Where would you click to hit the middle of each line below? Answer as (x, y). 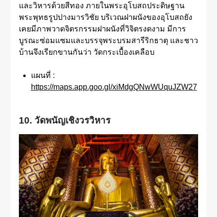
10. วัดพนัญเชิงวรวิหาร (64, 121)
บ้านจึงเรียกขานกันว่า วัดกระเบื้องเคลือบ (86, 52)
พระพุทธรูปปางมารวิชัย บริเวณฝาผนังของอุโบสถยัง (105, 17)
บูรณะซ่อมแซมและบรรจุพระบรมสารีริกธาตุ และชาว (108, 41)
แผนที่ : (43, 76)
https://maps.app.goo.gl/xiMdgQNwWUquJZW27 (114, 87)
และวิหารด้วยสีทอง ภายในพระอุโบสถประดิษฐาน (101, 6)
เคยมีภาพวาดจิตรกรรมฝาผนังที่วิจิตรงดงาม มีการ (102, 29)
